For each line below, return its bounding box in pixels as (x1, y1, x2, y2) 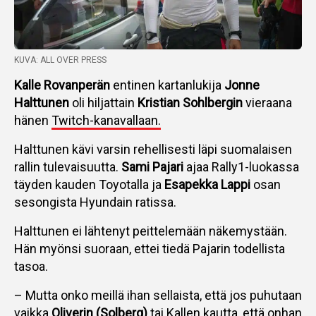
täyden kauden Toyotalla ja (14, 177, 164, 192)
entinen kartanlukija (113, 78, 224, 92)
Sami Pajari (121, 159, 186, 174)
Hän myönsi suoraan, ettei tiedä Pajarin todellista (14, 241, 285, 256)
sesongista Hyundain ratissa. (14, 195, 176, 209)
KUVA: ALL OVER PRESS (14, 55, 107, 65)
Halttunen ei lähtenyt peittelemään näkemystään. (14, 224, 287, 238)
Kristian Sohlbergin (138, 95, 243, 110)
